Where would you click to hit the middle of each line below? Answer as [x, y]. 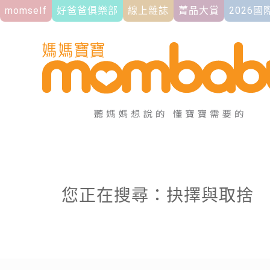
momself [26, 11]
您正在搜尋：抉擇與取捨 [158, 196]
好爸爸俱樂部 [87, 11]
